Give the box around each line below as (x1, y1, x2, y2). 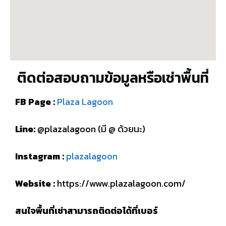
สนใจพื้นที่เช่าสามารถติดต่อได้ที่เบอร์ (15, 204, 158, 217)
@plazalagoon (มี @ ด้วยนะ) (35, 122, 145, 136)
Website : (15, 177, 55, 190)
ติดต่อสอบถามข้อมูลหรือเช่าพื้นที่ (17, 67, 209, 88)
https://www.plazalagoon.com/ (55, 177, 186, 190)
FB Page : (15, 95, 55, 108)
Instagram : (15, 149, 64, 163)
